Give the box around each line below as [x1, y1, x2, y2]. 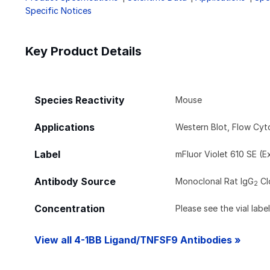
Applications [34, 121, 95, 133]
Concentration [34, 202, 105, 215]
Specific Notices [25, 5, 92, 16]
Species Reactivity [34, 94, 125, 106]
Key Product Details [25, 43, 142, 58]
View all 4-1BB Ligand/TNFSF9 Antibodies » [34, 234, 241, 246]
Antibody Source [34, 175, 116, 187]
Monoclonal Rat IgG [175, 175, 254, 186]
